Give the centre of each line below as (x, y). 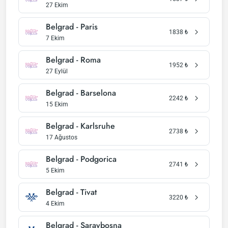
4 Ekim (55, 204)
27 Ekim (57, 5)
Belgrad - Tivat (71, 192)
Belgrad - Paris (72, 27)
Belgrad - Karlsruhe (80, 126)
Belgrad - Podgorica (81, 159)
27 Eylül (57, 71)
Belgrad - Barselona (81, 93)
